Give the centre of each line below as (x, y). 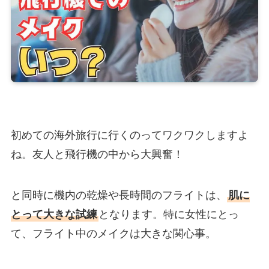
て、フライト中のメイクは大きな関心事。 (113, 233)
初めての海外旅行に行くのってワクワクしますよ (129, 135)
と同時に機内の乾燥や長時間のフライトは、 (119, 195)
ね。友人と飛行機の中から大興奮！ (97, 154)
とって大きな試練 (54, 214)
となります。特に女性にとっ (168, 214)
